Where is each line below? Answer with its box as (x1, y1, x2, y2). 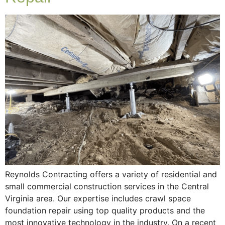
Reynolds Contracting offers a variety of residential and (5, 169, 217, 180)
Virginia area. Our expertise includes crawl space (5, 193, 191, 204)
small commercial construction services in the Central (5, 181, 209, 192)
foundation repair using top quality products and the (5, 205, 205, 216)
